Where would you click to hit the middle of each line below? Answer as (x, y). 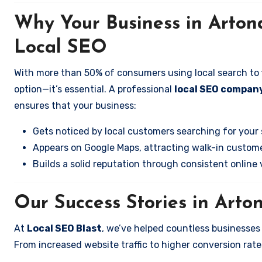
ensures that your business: (75, 106)
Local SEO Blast (64, 228)
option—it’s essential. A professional (94, 89)
